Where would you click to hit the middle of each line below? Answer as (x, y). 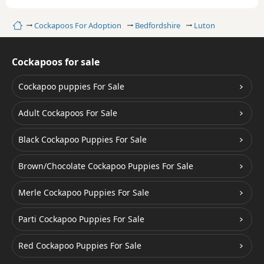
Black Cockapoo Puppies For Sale (82, 139)
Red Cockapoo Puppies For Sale (80, 245)
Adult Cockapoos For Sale (68, 113)
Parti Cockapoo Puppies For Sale (81, 219)
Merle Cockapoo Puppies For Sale (84, 192)
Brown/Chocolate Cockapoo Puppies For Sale (106, 166)
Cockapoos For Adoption (78, 25)
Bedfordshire (158, 25)
